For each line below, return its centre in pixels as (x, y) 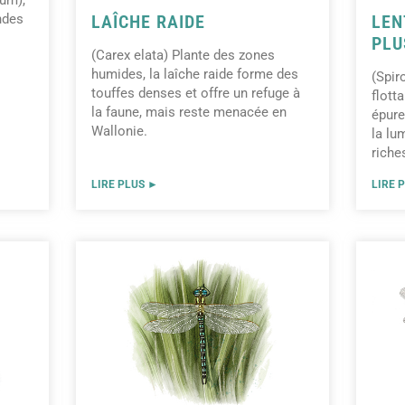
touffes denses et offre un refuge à (196, 94)
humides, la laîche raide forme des (195, 75)
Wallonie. (119, 132)
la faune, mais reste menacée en (189, 113)
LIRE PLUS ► (125, 185)
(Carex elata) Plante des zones (183, 56)
